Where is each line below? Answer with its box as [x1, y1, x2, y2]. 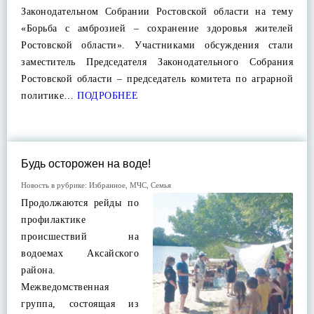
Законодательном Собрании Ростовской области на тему [21, 6, 293, 17]
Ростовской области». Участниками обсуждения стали [21, 40, 293, 50]
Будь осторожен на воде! [21, 158, 151, 170]
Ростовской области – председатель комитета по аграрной [21, 74, 293, 84]
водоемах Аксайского [21, 248, 139, 259]
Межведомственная [21, 282, 109, 292]
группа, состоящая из [21, 299, 139, 309]
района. [21, 265, 56, 275]
